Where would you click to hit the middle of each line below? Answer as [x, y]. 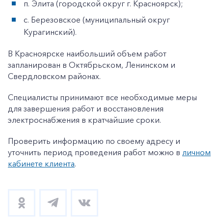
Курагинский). [50, 32]
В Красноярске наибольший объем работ [87, 53]
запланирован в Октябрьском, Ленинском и [92, 65]
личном [196, 152]
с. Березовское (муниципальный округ [97, 19]
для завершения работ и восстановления [86, 108]
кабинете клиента [41, 163]
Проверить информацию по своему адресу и [94, 141]
